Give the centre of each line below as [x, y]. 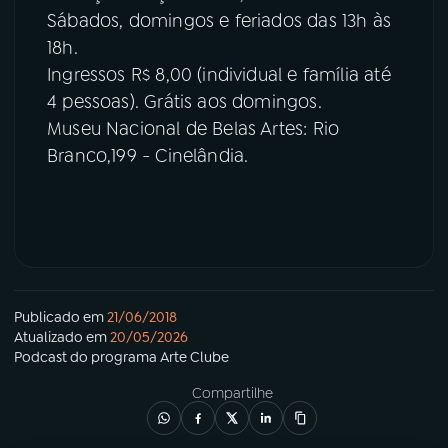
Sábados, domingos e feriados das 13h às [219, 20]
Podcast [40, 356]
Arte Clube [194, 356]
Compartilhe [232, 392]
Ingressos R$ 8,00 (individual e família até [219, 74]
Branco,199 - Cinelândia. [148, 155]
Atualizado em [60, 336]
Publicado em [59, 316]
